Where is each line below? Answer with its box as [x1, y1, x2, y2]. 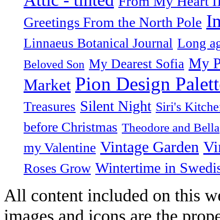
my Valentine [24, 139, 96, 155]
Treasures [24, 99, 76, 114]
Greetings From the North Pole [24, 14, 202, 30]
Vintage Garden [100, 137, 199, 156]
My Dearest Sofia [89, 56, 184, 71]
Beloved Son [24, 57, 84, 71]
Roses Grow [24, 160, 91, 176]
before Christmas [24, 119, 117, 135]
